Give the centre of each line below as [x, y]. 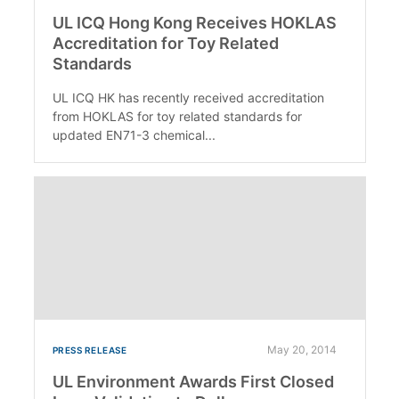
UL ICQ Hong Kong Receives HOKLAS [194, 22]
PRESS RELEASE [89, 350]
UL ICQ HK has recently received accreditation [188, 97]
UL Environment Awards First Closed [193, 381]
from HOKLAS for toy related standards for [177, 116]
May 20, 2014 [301, 349]
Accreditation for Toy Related [165, 43]
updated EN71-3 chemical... [134, 134]
